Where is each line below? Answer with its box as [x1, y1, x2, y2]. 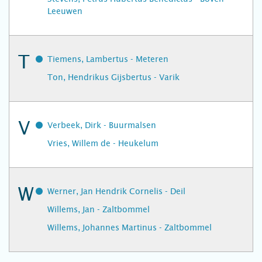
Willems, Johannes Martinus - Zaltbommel [47, 223, 212, 232]
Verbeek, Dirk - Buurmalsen [47, 120, 156, 130]
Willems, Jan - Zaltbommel [47, 205, 150, 214]
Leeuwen [47, 6, 82, 16]
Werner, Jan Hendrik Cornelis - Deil [47, 187, 185, 196]
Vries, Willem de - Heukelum [47, 139, 158, 148]
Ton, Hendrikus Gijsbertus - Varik [47, 73, 180, 82]
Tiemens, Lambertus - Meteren [47, 54, 168, 64]
